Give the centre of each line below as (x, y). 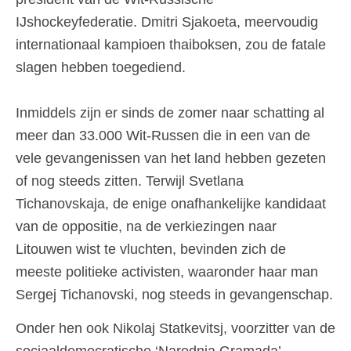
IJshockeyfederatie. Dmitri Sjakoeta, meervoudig (167, 22)
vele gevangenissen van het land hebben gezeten (171, 158)
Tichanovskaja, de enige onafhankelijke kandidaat (171, 203)
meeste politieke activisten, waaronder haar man (167, 271)
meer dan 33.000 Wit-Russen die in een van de (163, 135)
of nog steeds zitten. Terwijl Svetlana (130, 181)
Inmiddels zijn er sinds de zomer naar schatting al (170, 112)
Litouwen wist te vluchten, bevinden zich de (151, 249)
